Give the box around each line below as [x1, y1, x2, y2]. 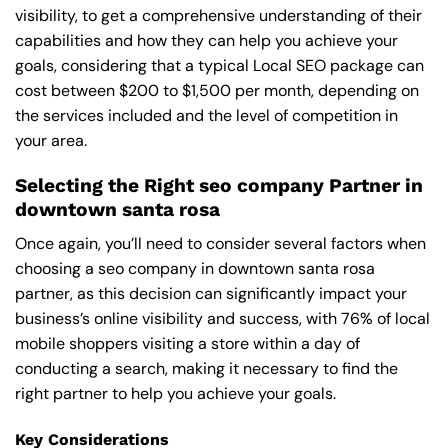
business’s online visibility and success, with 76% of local [15, 308, 430, 330]
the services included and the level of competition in [15, 105, 398, 127]
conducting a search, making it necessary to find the [15, 358, 398, 380]
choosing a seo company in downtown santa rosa [15, 258, 375, 280]
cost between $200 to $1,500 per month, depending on [15, 80, 419, 102]
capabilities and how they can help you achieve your [15, 30, 398, 52]
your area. [15, 130, 87, 152]
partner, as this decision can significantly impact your [15, 283, 407, 305]
